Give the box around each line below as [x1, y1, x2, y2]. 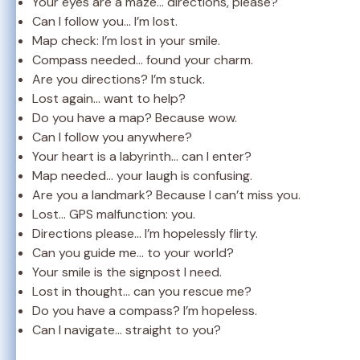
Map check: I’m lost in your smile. [32, 31, 220, 49]
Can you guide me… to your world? [32, 243, 234, 261]
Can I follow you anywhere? [32, 128, 192, 145]
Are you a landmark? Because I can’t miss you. [32, 186, 301, 203]
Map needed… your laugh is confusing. [32, 166, 252, 184]
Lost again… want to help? [32, 89, 186, 107]
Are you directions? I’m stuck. [32, 70, 205, 88]
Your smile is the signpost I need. [32, 263, 222, 280]
